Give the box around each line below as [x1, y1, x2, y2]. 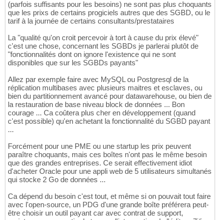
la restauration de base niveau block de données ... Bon [8, 100, 185, 109]
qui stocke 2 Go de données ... [8, 175, 106, 184]
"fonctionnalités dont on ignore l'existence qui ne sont [8, 50, 176, 59]
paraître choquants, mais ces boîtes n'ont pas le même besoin [8, 150, 207, 159]
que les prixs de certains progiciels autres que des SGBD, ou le [8, 8, 210, 17]
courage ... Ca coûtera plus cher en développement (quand [8, 109, 195, 117]
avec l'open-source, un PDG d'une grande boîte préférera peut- [8, 200, 209, 209]
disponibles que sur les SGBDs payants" [8, 58, 138, 67]
